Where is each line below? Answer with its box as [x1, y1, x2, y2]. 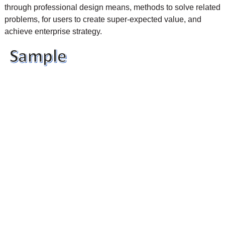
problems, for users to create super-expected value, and [4, 15, 201, 24]
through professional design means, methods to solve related [4, 3, 220, 12]
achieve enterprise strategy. [4, 27, 102, 36]
